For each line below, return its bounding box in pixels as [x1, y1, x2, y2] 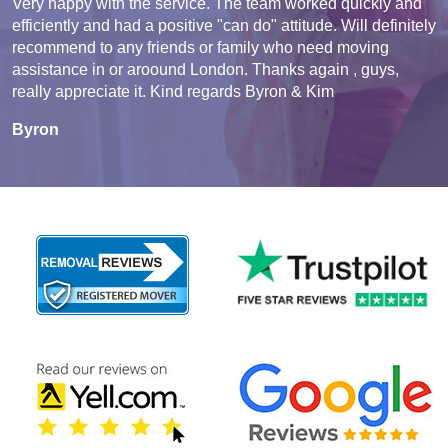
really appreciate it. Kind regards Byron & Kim [12, 83, 334, 101]
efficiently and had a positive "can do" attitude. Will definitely [12, 17, 436, 35]
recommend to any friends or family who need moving [12, 39, 389, 57]
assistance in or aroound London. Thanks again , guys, [12, 61, 399, 79]
